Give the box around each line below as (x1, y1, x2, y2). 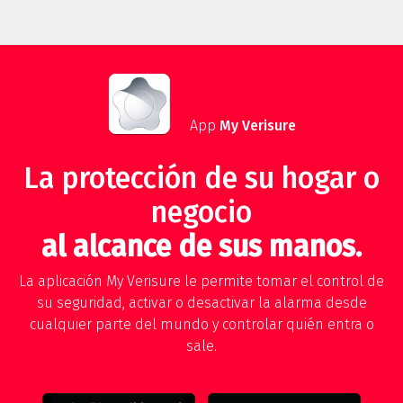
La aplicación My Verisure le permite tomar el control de (19, 273, 384, 291)
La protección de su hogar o (23, 161, 380, 196)
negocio (151, 195, 252, 230)
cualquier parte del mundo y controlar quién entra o (29, 316, 374, 334)
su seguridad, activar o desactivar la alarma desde (36, 294, 367, 312)
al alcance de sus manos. (41, 229, 362, 264)
